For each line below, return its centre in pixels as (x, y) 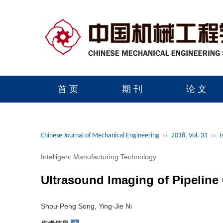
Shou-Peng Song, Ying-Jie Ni (86, 211)
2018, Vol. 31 (189, 141)
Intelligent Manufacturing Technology (99, 162)
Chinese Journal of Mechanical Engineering (100, 141)
